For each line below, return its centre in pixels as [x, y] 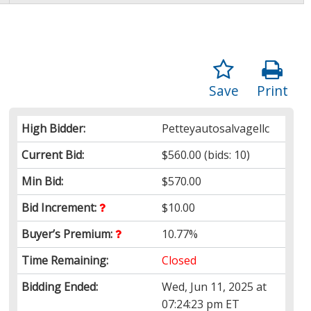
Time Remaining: [65, 260]
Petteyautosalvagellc [216, 128]
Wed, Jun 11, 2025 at [215, 286]
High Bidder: [54, 128]
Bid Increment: [61, 207]
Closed [179, 260]
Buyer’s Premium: [69, 234]
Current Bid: [53, 154]
